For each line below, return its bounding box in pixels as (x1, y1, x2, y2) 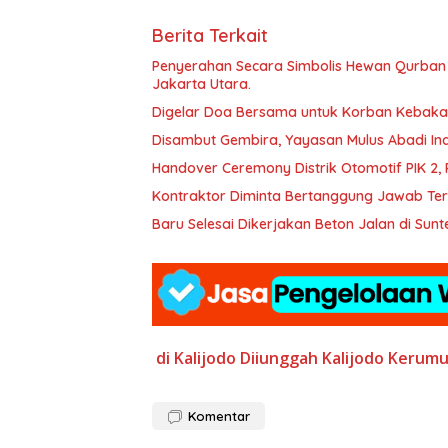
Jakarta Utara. (152, 74, 251, 93)
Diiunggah (240, 346, 318, 369)
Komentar (188, 407, 250, 424)
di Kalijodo (156, 346, 236, 369)
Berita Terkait (152, 23, 268, 47)
